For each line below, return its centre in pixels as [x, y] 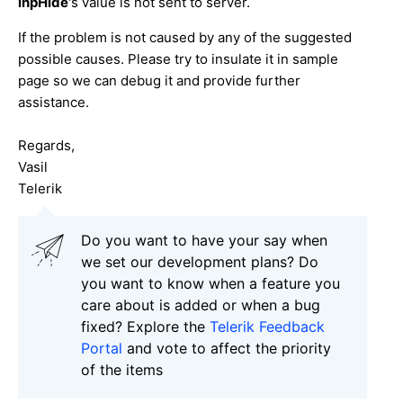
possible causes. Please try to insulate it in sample [178, 58]
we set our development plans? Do [200, 261]
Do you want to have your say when [204, 240]
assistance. [54, 102]
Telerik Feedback [267, 326]
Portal [102, 348]
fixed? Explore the [145, 326]
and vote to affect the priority [227, 348]
